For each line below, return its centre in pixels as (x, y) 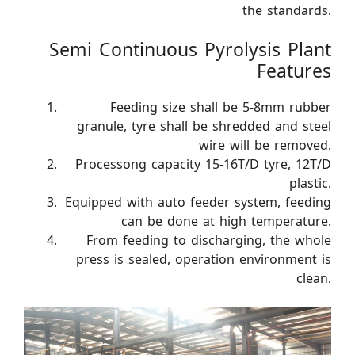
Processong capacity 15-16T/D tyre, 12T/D (203, 164)
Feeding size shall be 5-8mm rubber (221, 107)
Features (294, 71)
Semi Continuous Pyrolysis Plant (190, 50)
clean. (314, 278)
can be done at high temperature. (226, 221)
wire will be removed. (265, 145)
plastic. (310, 183)
